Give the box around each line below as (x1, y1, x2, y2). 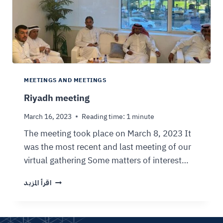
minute (132, 111, 154, 122)
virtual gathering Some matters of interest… (24, 154, 189, 167)
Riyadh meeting (24, 91, 90, 105)
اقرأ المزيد (24, 178, 52, 189)
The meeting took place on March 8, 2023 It (24, 127, 191, 140)
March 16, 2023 (24, 111, 72, 122)
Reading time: (82, 111, 125, 122)
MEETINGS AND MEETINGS (24, 76, 107, 85)
